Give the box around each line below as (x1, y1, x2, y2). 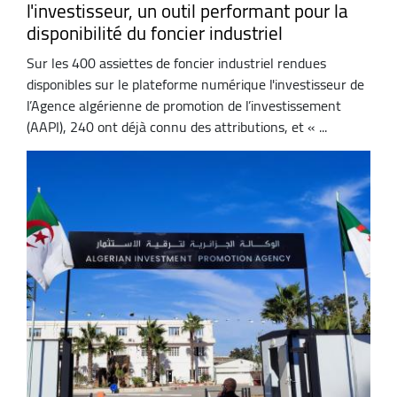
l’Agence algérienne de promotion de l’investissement (27, 91, 341, 119)
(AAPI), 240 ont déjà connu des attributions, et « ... (27, 113, 327, 140)
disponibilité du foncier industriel (27, 16, 283, 51)
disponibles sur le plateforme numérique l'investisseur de (27, 70, 364, 97)
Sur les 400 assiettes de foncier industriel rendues (27, 49, 326, 76)
